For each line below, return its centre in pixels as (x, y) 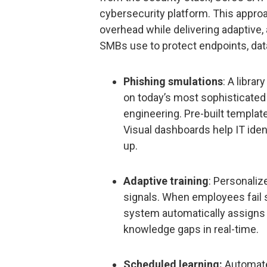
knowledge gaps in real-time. (191, 229)
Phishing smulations (173, 81)
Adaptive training (166, 181)
